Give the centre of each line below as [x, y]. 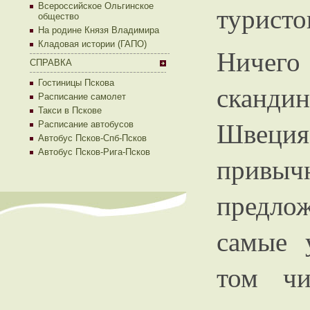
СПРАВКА [51, 63]
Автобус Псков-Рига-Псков [94, 152]
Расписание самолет [82, 97]
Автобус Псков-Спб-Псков [92, 138]
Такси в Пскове [70, 110]
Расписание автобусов [86, 124]
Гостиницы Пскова [76, 83]
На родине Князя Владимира [99, 30]
